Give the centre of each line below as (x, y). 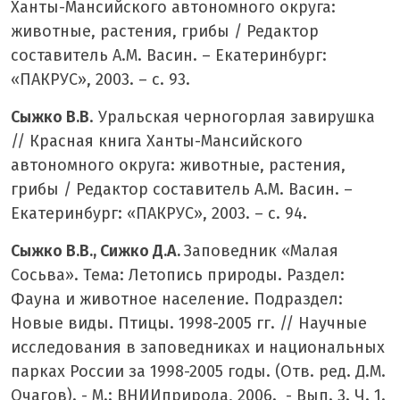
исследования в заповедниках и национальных (198, 347)
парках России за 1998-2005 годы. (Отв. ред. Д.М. (198, 371)
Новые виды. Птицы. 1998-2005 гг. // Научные (189, 323)
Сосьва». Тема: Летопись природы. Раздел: (178, 275)
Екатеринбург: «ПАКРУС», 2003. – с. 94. (159, 213)
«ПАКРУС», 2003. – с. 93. (100, 79)
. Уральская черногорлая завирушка (232, 117)
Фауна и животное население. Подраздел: (177, 299)
